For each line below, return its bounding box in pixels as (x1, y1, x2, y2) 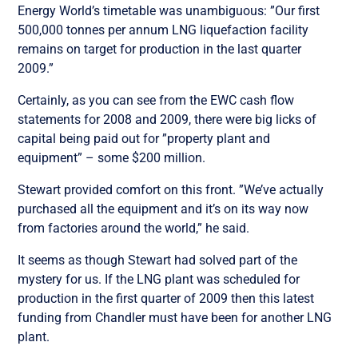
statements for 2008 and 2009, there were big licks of (18, 111, 317, 127)
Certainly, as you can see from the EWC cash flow (18, 92, 295, 108)
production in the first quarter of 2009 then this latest (18, 290, 315, 306)
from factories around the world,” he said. (18, 220, 250, 236)
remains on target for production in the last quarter (18, 41, 302, 57)
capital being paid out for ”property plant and (18, 130, 271, 146)
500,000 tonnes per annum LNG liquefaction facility (18, 22, 309, 38)
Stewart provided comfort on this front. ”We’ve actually (18, 181, 324, 197)
